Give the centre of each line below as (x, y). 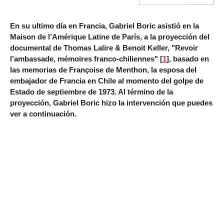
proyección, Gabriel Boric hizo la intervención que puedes (111, 103)
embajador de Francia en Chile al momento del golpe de (107, 81)
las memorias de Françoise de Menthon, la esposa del (103, 70)
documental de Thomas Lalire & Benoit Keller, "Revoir (104, 48)
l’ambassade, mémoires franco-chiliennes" (84, 59)
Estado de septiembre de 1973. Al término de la (91, 92)
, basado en (189, 59)
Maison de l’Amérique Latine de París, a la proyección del (110, 37)
